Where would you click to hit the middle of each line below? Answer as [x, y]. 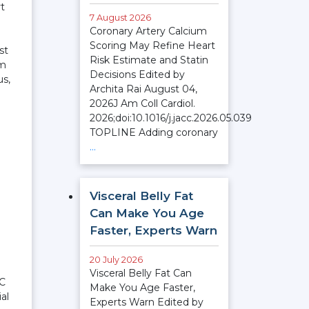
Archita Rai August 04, [143, 89]
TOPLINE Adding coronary [154, 132]
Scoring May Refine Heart [152, 46]
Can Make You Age [147, 213]
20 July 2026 [116, 260]
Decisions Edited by [137, 74]
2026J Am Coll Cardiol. [142, 103]
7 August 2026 [120, 18]
